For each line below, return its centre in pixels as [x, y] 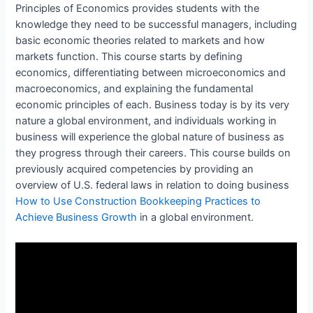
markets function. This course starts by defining [129, 57]
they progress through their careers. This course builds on [153, 153]
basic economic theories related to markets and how [140, 41]
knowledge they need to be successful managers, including [156, 25]
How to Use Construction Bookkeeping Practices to [138, 202]
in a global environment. [196, 218]
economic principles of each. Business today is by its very [153, 105]
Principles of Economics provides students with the [138, 9]
